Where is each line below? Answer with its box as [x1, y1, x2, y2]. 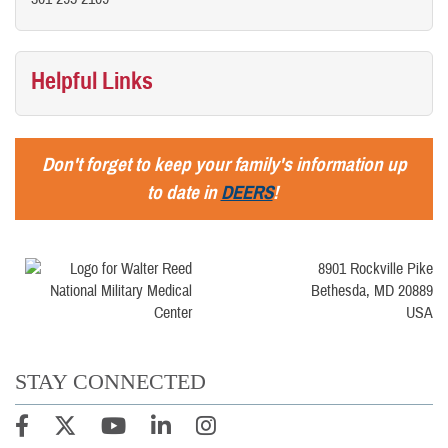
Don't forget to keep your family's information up [41, 153, 407, 177]
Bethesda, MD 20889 [311, 281, 433, 302]
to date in [146, 181, 221, 205]
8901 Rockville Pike [318, 259, 433, 280]
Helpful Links [31, 66, 153, 97]
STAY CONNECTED [15, 369, 206, 395]
